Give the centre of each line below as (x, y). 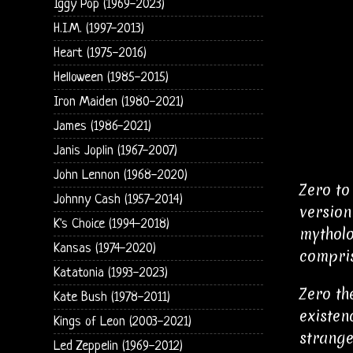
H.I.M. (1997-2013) (98, 28)
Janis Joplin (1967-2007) (115, 150)
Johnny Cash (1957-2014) (118, 199)
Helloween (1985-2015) (111, 77)
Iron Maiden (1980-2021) (118, 102)
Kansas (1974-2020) (104, 248)
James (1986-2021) (102, 126)
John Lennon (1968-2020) (120, 175)
